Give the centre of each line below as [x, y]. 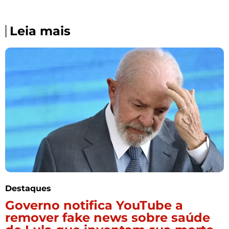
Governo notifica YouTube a [94, 205]
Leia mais [40, 31]
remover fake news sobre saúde [108, 218]
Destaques [28, 189]
